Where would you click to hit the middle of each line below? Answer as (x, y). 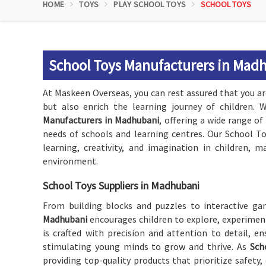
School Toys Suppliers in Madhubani (121, 186)
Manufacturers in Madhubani (101, 120)
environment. (70, 161)
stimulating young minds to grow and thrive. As (146, 246)
